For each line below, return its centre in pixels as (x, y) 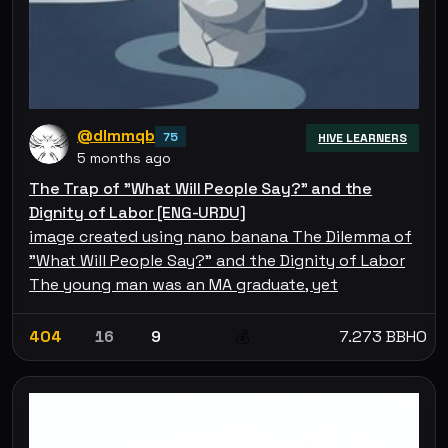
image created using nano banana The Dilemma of (220, 236)
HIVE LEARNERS (363, 137)
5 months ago (124, 157)
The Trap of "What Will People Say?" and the (201, 188)
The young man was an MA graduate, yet (183, 284)
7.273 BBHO (383, 336)
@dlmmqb (116, 135)
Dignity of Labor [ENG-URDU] (137, 212)
